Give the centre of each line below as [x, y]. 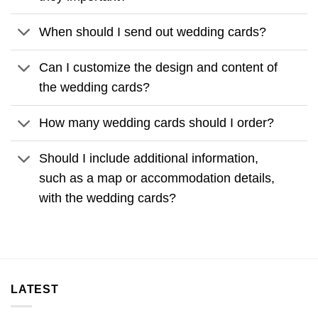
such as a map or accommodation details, [157, 179]
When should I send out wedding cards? [153, 32]
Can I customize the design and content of [159, 68]
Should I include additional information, [149, 159]
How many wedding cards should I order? [157, 123]
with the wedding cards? [108, 198]
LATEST [35, 289]
